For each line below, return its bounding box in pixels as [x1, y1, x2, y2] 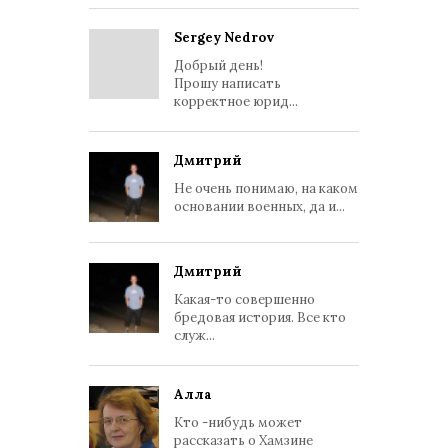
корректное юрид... [174, 93, 298, 110]
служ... [174, 327, 215, 344]
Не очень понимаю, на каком [174, 180, 358, 197]
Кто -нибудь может [174, 414, 302, 431]
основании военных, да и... [174, 198, 345, 215]
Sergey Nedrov [174, 29, 274, 46]
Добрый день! [174, 57, 263, 74]
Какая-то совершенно [174, 291, 315, 308]
